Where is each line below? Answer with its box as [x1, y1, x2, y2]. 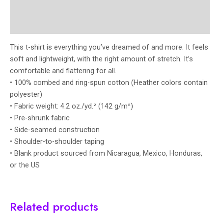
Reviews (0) [10, 20, 47, 29]
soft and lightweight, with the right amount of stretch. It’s [10, 55, 193, 64]
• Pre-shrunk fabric [10, 113, 70, 123]
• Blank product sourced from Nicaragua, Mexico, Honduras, [10, 149, 202, 158]
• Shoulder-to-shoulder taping [10, 137, 104, 146]
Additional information [10, 1, 82, 10]
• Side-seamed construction [10, 125, 100, 135]
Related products [10, 198, 98, 216]
